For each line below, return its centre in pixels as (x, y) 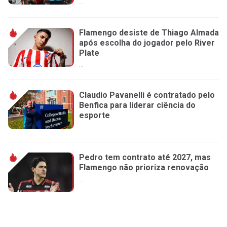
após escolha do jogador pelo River (147, 43)
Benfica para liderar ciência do (137, 105)
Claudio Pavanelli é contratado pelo (147, 95)
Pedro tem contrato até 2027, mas (145, 158)
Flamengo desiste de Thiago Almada (149, 32)
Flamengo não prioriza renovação (144, 168)
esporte (94, 115)
